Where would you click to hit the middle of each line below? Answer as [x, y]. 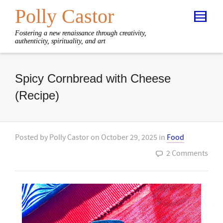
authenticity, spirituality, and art [60, 41]
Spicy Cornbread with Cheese [93, 78]
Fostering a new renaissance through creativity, [81, 33]
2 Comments [187, 153]
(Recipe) [37, 95]
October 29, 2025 [129, 137]
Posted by [32, 137]
